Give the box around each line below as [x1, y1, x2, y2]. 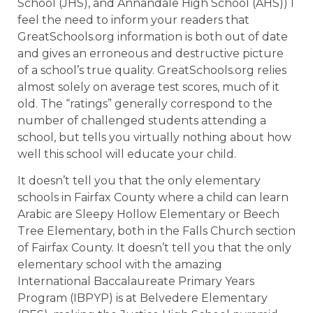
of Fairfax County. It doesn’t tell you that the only [17, 241, 291, 255]
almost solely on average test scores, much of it [17, 80, 279, 94]
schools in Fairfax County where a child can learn [17, 191, 289, 205]
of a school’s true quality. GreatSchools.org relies [17, 63, 286, 77]
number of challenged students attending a [17, 113, 266, 127]
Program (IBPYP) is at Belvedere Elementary [17, 291, 268, 305]
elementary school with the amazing [17, 258, 222, 272]
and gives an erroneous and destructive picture [17, 46, 284, 60]
